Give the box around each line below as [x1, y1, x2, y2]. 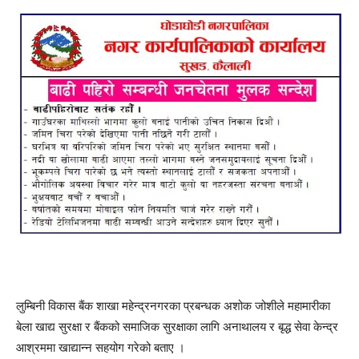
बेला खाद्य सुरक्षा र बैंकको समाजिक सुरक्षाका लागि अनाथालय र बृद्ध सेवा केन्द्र [16, 319, 338, 335]
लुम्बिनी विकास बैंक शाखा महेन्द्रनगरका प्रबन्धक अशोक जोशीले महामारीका [16, 298, 330, 314]
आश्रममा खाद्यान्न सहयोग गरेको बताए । [16, 340, 185, 356]
